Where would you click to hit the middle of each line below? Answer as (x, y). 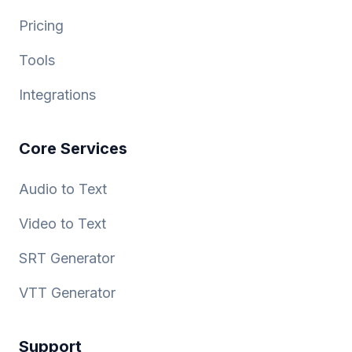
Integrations (57, 95)
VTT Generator (67, 293)
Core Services (73, 149)
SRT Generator (67, 258)
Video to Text (62, 224)
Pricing (41, 26)
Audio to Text (63, 189)
